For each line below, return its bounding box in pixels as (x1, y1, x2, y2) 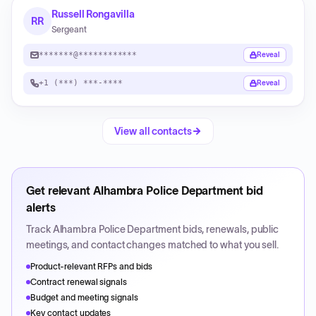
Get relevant (26, 184, 93, 197)
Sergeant (51, 25, 87, 34)
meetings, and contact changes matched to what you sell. (26, 239, 279, 250)
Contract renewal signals (30, 277, 128, 286)
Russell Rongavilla (51, 8, 135, 20)
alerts (26, 201, 56, 214)
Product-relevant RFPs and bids (30, 262, 153, 271)
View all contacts (114, 126, 192, 137)
